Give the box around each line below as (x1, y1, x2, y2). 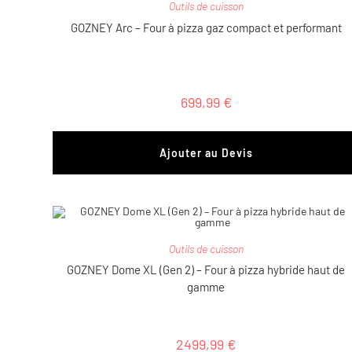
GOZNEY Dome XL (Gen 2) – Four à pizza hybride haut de (67, 262, 346, 277)
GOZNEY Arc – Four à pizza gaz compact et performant (70, 20, 342, 35)
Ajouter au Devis (159, 146, 253, 160)
